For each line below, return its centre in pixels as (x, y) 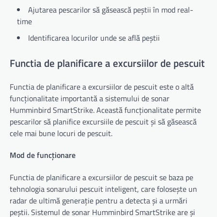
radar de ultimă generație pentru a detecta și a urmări (99, 200)
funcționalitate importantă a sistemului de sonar (90, 99)
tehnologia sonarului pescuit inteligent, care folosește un (103, 189)
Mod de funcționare (43, 155)
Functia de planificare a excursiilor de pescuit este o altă (102, 87)
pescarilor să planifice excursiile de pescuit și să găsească (103, 122)
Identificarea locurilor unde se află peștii (94, 38)
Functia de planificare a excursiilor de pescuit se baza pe (101, 177)
